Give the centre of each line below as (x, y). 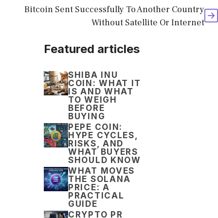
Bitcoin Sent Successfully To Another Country (114, 10)
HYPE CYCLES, (103, 136)
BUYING (87, 117)
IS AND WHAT (101, 92)
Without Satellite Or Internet (148, 23)
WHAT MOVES (101, 171)
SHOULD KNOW (105, 160)
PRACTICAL (96, 196)
